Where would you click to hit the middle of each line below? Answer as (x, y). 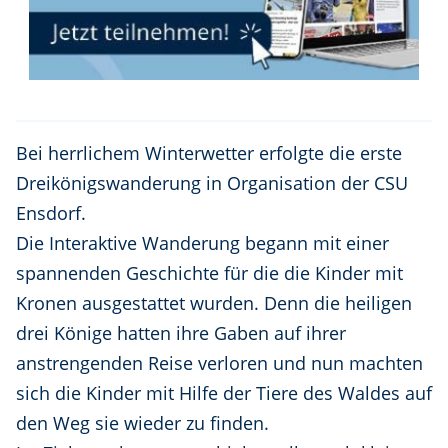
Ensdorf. (51, 212)
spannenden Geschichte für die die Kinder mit (209, 272)
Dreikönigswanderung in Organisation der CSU (212, 182)
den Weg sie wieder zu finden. (142, 422)
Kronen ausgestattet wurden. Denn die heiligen (214, 302)
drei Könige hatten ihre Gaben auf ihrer (181, 332)
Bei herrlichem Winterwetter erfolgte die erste (209, 152)
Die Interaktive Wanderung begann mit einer (202, 242)
